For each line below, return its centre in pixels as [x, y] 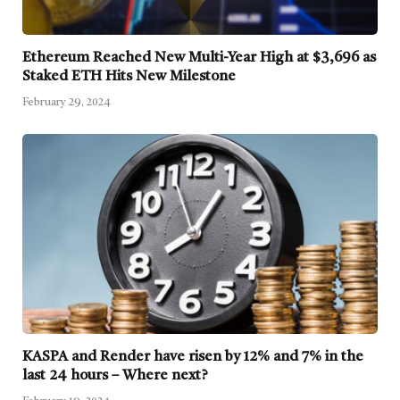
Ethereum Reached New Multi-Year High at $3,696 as [199, 58]
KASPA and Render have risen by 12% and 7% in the [193, 357]
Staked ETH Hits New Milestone [129, 76]
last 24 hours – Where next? [115, 375]
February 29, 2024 [67, 102]
